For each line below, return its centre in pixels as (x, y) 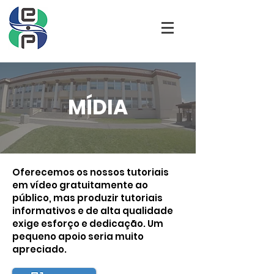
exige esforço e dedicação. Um (88, 224)
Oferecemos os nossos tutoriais (91, 172)
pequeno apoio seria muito (78, 236)
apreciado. (39, 249)
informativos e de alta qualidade (93, 211)
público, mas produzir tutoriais (87, 198)
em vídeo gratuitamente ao (80, 185)
